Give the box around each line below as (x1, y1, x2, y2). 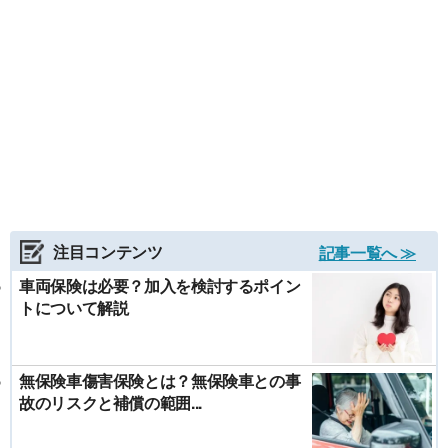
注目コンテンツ (53, 239, 163, 263)
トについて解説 (19, 295, 129, 319)
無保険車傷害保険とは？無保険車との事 (19, 368, 301, 392)
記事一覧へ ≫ (318, 240, 416, 264)
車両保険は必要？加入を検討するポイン (19, 273, 301, 297)
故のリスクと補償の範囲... (19, 390, 202, 414)
